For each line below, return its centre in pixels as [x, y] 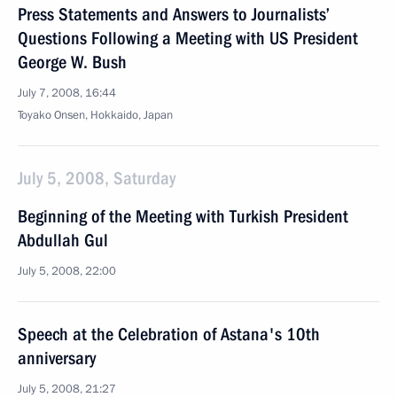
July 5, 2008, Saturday [97, 178]
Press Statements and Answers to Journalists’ [174, 14]
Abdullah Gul [63, 240]
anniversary [57, 358]
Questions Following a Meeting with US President [188, 38]
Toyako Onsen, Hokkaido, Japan [95, 115]
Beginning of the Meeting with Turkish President [183, 216]
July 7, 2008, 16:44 [67, 93]
